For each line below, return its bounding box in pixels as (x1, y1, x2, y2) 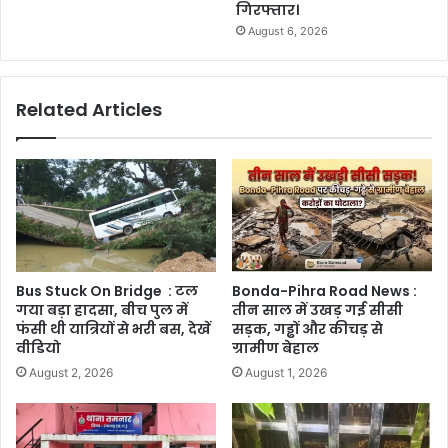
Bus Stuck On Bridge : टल (16, 280, 198, 301)
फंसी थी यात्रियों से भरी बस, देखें (16, 318, 211, 339)
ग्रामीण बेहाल (232, 337, 319, 358)
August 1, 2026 (245, 364, 327, 380)
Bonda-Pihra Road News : (232, 280, 417, 301)
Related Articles (16, 96, 162, 122)
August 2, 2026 (29, 364, 113, 380)
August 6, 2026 (248, 23, 329, 38)
